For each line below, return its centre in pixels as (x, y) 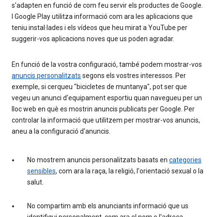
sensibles (41, 171)
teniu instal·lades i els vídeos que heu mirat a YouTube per (100, 27)
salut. (35, 182)
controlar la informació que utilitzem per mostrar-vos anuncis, (106, 120)
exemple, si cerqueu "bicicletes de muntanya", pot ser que (99, 86)
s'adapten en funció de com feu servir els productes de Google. (107, 5)
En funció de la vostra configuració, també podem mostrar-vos (107, 64)
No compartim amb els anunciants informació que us (108, 206)
